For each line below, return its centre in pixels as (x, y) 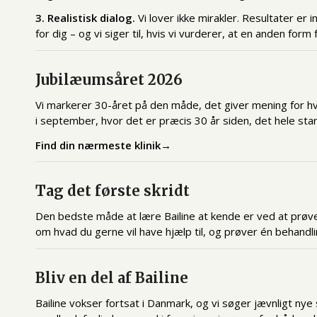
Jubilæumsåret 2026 (109, 80)
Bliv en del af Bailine (112, 277)
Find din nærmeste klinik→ (103, 145)
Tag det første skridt (113, 191)
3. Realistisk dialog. (85, 18)
